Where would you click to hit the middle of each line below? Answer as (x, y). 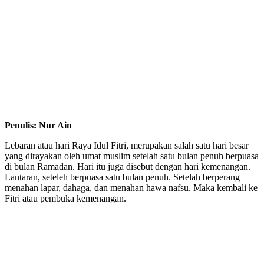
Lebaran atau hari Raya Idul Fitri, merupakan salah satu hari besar (127, 146)
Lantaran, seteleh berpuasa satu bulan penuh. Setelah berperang (122, 177)
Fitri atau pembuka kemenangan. (65, 199)
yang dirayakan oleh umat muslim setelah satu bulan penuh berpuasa (132, 156)
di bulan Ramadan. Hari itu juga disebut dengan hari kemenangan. (128, 167)
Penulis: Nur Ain (38, 126)
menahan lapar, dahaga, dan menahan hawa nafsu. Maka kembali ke (131, 188)
